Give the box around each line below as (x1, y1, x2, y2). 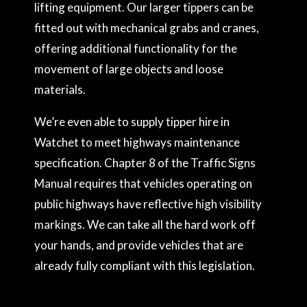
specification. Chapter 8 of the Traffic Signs (34, 156, 256, 170)
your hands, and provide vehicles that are (34, 238, 243, 252)
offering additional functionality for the (34, 41, 237, 56)
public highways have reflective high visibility (34, 197, 262, 211)
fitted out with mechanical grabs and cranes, (34, 21, 259, 35)
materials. (34, 82, 86, 97)
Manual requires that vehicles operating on (34, 176, 252, 191)
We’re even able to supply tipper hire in (34, 114, 230, 129)
